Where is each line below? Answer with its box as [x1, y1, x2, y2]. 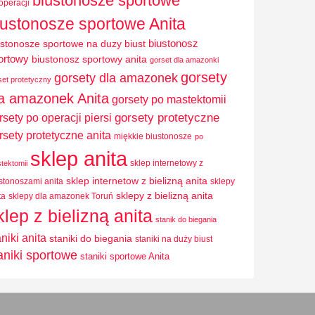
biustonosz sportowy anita [32, 53, 147, 65]
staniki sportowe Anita [80, 250, 169, 262]
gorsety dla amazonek [54, 70, 178, 85]
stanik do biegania [155, 214, 217, 224]
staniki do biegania [49, 233, 132, 244]
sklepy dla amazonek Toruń [8, 191, 113, 201]
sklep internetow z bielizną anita [66, 174, 207, 186]
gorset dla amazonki [150, 55, 219, 64]
